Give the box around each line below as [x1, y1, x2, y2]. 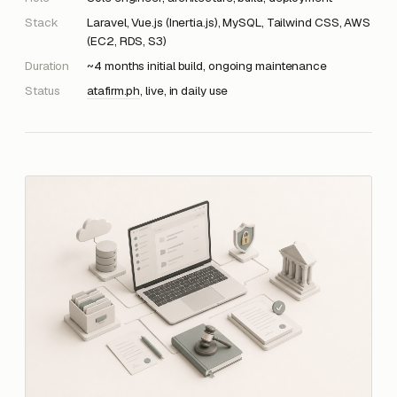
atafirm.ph [87, 82, 141, 98]
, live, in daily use [140, 82, 229, 98]
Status [25, 82, 60, 98]
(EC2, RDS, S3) [87, 33, 167, 49]
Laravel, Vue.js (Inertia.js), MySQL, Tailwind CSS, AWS [87, 14, 371, 30]
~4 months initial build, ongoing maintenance [87, 58, 328, 74]
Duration [25, 58, 70, 74]
